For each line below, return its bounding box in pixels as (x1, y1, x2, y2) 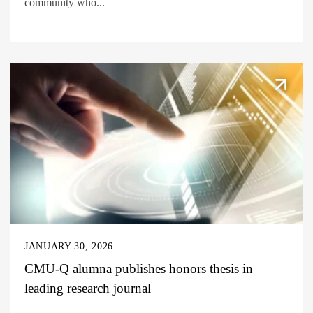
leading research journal (24, 280, 151, 296)
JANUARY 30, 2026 (24, 240, 113, 252)
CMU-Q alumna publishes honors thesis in (24, 261, 253, 276)
